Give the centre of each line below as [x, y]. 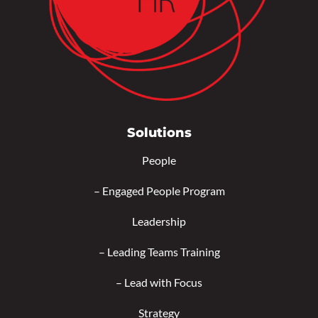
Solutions [159, 133]
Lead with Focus [163, 283]
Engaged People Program [163, 191]
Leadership [159, 221]
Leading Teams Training [163, 252]
